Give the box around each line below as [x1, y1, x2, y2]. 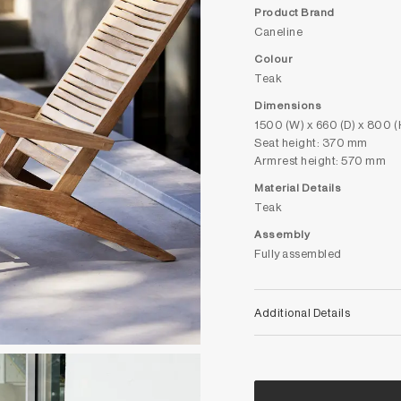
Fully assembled [254, 245, 342, 260]
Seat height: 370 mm [254, 134, 368, 149]
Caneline [254, 23, 303, 38]
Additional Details [254, 304, 351, 320]
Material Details [254, 180, 342, 194]
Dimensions [254, 98, 322, 112]
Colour [254, 51, 293, 65]
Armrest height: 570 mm [254, 152, 387, 167]
